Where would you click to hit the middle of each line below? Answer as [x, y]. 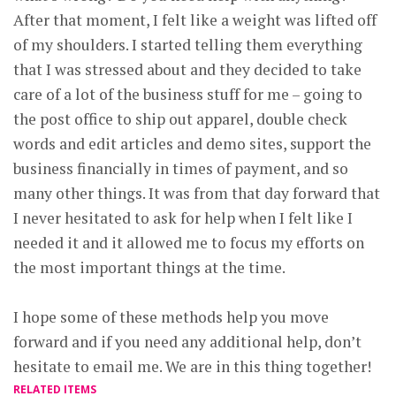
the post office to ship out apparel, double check [180, 118]
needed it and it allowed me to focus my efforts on [189, 242]
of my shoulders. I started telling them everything [188, 44]
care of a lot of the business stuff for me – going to [188, 94]
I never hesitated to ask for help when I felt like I [183, 217]
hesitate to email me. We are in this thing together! [192, 366]
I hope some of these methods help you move [171, 316]
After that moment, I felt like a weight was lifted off [195, 19]
